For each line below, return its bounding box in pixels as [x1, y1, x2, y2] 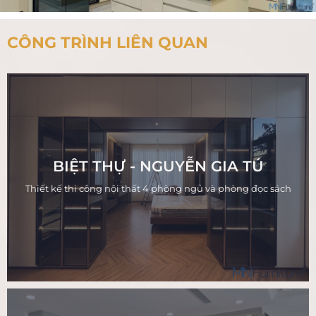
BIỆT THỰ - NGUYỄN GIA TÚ [52, 157, 264, 175]
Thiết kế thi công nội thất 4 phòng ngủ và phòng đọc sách [25, 182, 291, 194]
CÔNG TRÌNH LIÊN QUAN [7, 32, 208, 52]
